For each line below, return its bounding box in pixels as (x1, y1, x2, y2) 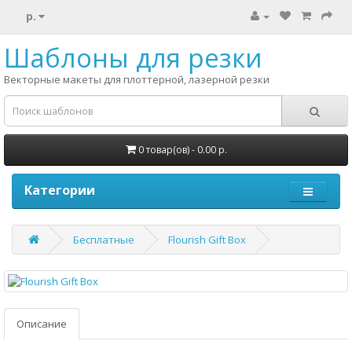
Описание (16, 317, 67, 331)
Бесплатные (73, 233, 134, 247)
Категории (24, 181, 95, 199)
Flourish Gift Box (168, 233, 246, 247)
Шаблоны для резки (4, 40, 262, 75)
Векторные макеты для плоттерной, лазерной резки (4, 72, 269, 86)
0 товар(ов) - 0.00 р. (137, 143, 227, 156)
